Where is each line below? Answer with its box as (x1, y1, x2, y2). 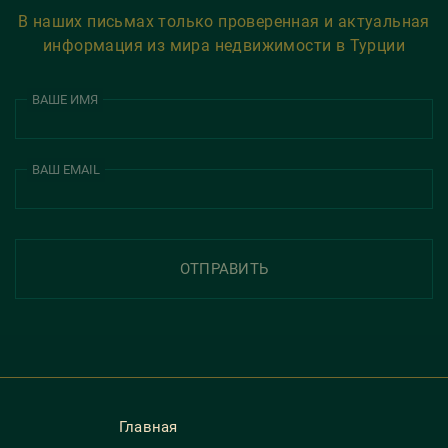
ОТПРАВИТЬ (179, 260, 269, 279)
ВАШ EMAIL (32, 162, 100, 178)
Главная (118, 418, 178, 437)
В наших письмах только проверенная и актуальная (18, 12, 430, 32)
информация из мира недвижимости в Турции (43, 36, 405, 56)
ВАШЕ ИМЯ (32, 92, 98, 108)
